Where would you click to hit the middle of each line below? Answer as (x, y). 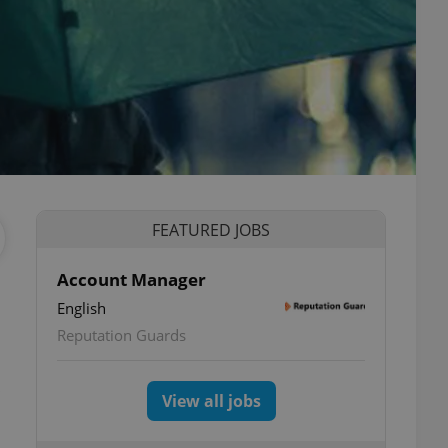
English (81, 308)
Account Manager (131, 279)
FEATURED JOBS (211, 229)
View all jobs (211, 401)
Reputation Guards (121, 335)
